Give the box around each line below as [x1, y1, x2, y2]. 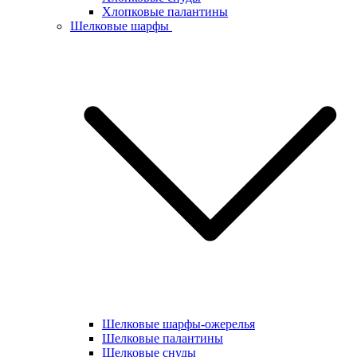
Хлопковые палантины [102, 4, 228, 18]
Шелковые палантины [102, 331, 223, 345]
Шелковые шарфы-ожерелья [102, 316, 255, 331]
